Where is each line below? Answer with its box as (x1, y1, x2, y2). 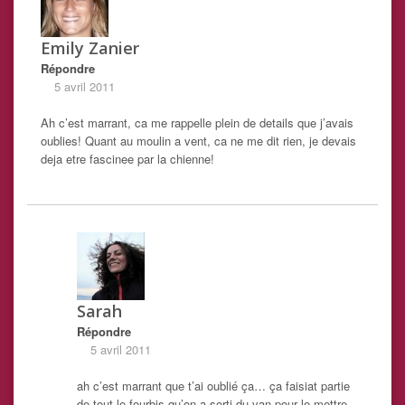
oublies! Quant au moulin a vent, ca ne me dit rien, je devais (41, 132, 356, 150)
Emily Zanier (41, 37, 139, 60)
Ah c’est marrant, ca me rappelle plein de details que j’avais (41, 114, 353, 132)
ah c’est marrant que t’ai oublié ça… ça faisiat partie (77, 377, 350, 395)
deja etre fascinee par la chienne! (41, 150, 214, 168)
